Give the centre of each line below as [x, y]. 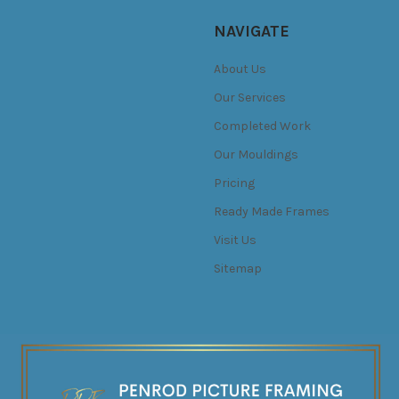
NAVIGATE [252, 31]
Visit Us [235, 240]
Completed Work [262, 126]
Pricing [234, 183]
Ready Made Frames [272, 211]
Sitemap [238, 268]
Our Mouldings [256, 154]
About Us [240, 69]
